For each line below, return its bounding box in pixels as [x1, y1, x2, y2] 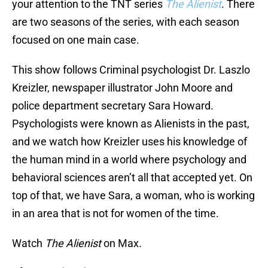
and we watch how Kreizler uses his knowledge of [12, 135, 247, 148]
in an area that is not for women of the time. [12, 207, 219, 220]
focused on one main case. [12, 33, 139, 47]
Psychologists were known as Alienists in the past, [12, 117, 249, 130]
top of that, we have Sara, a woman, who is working [12, 189, 255, 202]
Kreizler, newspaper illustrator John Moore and [12, 81, 233, 95]
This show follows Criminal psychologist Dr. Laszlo [12, 63, 250, 77]
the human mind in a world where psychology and [12, 153, 246, 166]
